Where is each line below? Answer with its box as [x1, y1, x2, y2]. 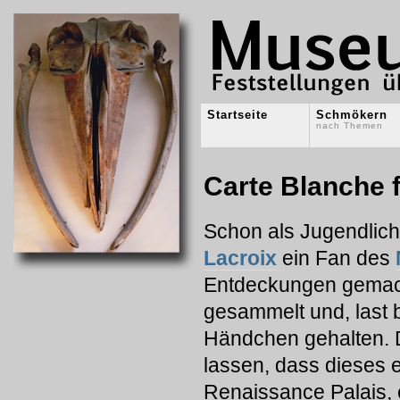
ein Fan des [277, 247, 396, 270]
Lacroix [204, 247, 277, 270]
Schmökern [316, 108, 387, 121]
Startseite [207, 108, 268, 121]
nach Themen [316, 121, 383, 130]
